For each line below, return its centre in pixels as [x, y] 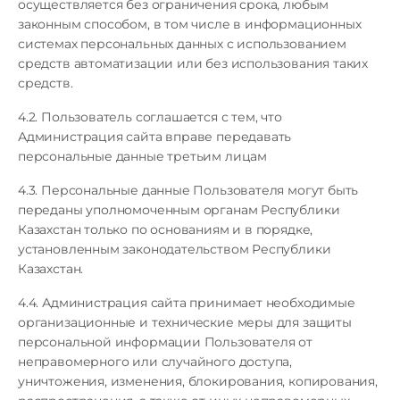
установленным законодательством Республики [175, 249]
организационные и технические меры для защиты [185, 322]
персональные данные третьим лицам [142, 156]
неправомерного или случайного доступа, [155, 362]
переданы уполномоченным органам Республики [179, 210]
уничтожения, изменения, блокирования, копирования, [198, 381]
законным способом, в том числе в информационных [190, 24]
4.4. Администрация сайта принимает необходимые [187, 303]
